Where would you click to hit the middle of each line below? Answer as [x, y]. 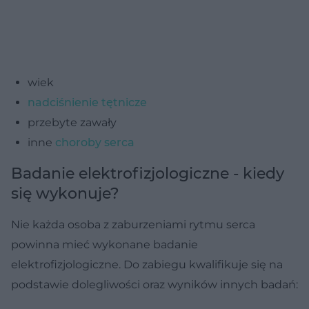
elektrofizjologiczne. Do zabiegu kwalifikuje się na [147, 264]
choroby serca [95, 142]
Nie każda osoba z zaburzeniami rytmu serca [133, 224]
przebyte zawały [72, 122]
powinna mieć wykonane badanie [104, 244]
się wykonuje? [65, 193]
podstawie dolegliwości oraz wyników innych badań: [154, 284]
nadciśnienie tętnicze [87, 102]
